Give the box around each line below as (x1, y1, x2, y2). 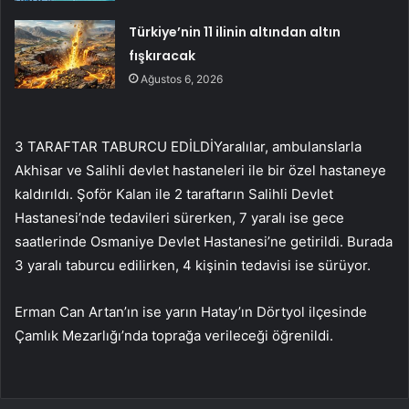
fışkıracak (129, 46, 196, 65)
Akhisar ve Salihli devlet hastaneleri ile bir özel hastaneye (15, 161, 386, 179)
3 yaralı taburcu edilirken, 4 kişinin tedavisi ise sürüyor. (15, 256, 371, 274)
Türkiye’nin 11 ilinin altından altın (129, 22, 341, 41)
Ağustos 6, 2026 (141, 71, 224, 86)
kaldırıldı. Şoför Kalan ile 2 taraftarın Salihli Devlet (15, 184, 333, 203)
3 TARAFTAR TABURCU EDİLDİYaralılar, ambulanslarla (15, 137, 362, 155)
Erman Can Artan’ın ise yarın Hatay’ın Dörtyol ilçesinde (15, 302, 367, 320)
